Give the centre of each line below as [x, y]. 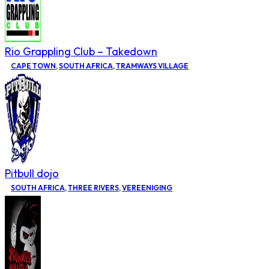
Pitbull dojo [32, 173]
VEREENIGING [147, 187]
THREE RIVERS [93, 187]
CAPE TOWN [33, 65]
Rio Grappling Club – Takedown [81, 51]
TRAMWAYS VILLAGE [152, 65]
